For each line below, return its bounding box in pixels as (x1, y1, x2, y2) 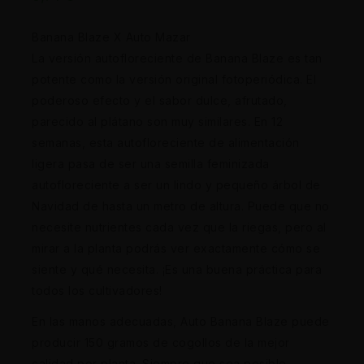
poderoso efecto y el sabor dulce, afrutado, (32, 93, 288, 108)
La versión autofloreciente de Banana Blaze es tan (32, 51, 323, 66)
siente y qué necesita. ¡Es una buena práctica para (32, 262, 322, 277)
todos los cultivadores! (32, 284, 162, 298)
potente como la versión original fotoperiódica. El (32, 72, 316, 87)
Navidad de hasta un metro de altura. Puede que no (32, 199, 330, 214)
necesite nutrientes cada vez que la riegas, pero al (32, 220, 327, 235)
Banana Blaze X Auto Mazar (32, 30, 191, 45)
